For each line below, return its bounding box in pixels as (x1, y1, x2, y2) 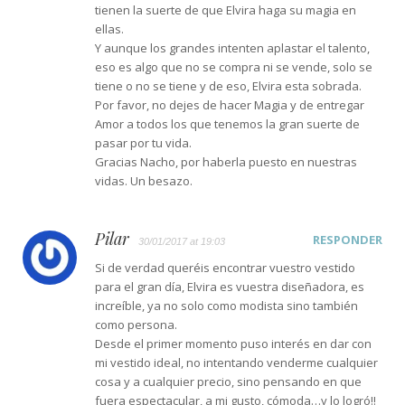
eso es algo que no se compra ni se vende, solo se (95, 58, 372, 75)
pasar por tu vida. (95, 134, 192, 151)
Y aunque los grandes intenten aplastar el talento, (95, 39, 370, 56)
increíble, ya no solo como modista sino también (95, 297, 358, 314)
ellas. (95, 20, 124, 37)
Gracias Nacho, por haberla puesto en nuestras (95, 153, 357, 170)
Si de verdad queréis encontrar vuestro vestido (95, 259, 355, 276)
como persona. (95, 316, 177, 333)
